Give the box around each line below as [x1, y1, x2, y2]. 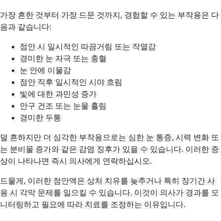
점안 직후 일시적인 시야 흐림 [20, 77, 122, 86]
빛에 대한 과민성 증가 [20, 89, 97, 98]
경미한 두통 [20, 113, 61, 122]
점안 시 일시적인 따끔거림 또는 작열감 [20, 42, 156, 51]
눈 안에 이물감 [20, 66, 71, 74]
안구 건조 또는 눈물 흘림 [20, 101, 107, 110]
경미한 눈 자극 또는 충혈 [20, 54, 107, 63]
